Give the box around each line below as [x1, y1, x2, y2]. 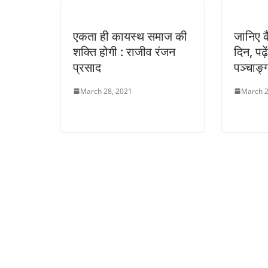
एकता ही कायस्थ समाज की [73, 28, 187, 44]
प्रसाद [73, 59, 101, 75]
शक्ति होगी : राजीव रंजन [73, 43, 175, 60]
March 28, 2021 [80, 86, 132, 96]
